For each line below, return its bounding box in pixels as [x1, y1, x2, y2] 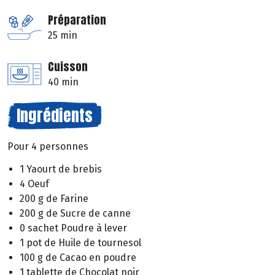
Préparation [48, 12, 106, 29]
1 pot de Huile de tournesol [20, 236, 141, 249]
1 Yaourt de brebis [20, 163, 102, 175]
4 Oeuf [20, 177, 49, 190]
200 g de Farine [20, 192, 88, 204]
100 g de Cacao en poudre [20, 251, 136, 263]
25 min [48, 29, 77, 42]
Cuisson [48, 58, 88, 76]
